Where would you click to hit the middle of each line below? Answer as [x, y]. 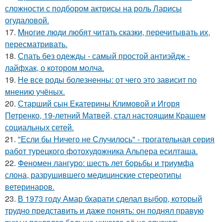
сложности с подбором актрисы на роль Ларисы [93, 8]
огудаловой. [27, 20]
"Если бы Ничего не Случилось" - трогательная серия [116, 139]
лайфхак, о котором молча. [55, 68]
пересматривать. [36, 44]
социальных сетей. [39, 127]
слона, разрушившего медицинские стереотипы [93, 175]
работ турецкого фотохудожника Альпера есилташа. [101, 151]
